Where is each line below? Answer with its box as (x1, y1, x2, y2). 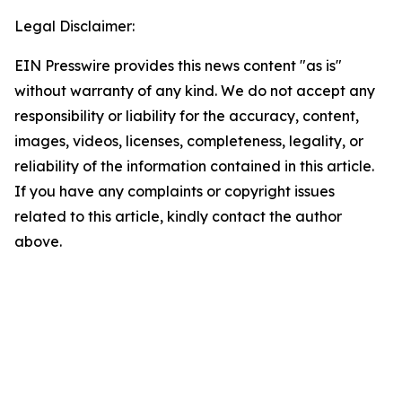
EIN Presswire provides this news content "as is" (14, 57, 342, 75)
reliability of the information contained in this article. (14, 157, 374, 176)
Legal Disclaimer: (14, 17, 135, 36)
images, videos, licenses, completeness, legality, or (14, 132, 363, 151)
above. (14, 232, 62, 251)
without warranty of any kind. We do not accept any (14, 82, 375, 100)
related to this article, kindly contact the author (14, 207, 342, 226)
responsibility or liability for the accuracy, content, (14, 107, 359, 126)
